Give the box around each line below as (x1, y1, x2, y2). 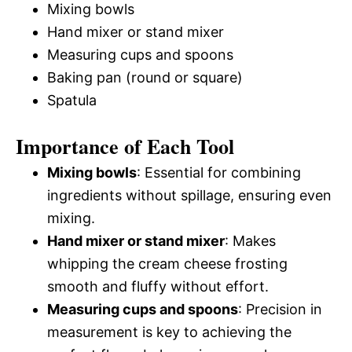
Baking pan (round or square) (47, 69, 243, 86)
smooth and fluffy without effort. (47, 278, 269, 295)
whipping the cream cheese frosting (47, 255, 288, 272)
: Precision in (238, 301, 322, 317)
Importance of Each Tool (16, 131, 234, 161)
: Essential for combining (137, 164, 301, 181)
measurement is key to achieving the (47, 324, 291, 340)
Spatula (47, 92, 97, 108)
